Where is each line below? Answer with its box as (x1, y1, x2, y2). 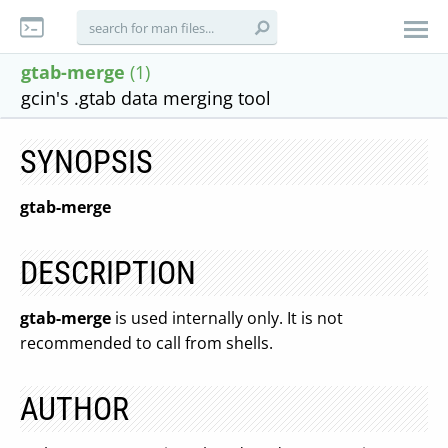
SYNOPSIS (20, 143, 153, 181)
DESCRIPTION (20, 254, 196, 292)
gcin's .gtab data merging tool (21, 86, 271, 110)
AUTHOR (20, 390, 129, 428)
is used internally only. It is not (111, 307, 343, 329)
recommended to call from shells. (20, 332, 273, 354)
